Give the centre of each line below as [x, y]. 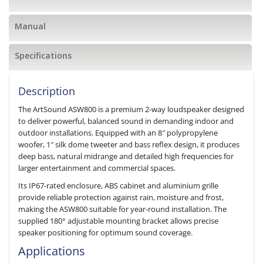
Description [47, 91]
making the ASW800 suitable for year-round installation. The [122, 209]
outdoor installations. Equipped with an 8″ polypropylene [118, 133]
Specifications [43, 55]
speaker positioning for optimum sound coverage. [105, 232]
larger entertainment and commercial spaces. [97, 168]
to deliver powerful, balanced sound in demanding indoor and [126, 121]
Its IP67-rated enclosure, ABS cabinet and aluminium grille [118, 186]
